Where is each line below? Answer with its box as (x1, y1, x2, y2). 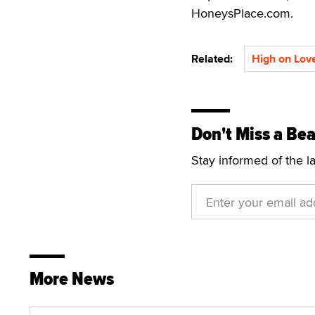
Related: (191, 51, 238, 67)
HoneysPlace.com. (191, 4, 293, 22)
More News (30, 265, 114, 292)
